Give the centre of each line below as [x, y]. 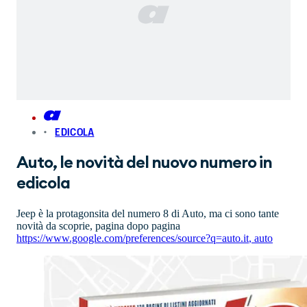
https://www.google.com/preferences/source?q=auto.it [133, 238]
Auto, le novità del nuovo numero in [145, 163]
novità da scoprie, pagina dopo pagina [98, 226]
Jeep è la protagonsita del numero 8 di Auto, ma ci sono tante [148, 214]
